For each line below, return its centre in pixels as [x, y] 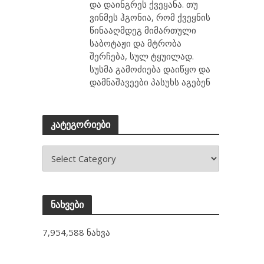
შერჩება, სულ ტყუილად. [142, 56]
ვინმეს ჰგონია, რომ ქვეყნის [150, 17]
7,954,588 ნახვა [77, 232]
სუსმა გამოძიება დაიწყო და [150, 69]
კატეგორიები [81, 124]
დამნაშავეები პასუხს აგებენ [150, 82]
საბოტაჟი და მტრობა [136, 43]
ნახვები [67, 204]
